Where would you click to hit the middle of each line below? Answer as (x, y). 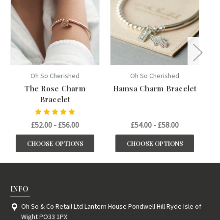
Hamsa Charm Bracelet (155, 89)
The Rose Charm (55, 89)
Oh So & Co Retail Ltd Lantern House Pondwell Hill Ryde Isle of (111, 206)
